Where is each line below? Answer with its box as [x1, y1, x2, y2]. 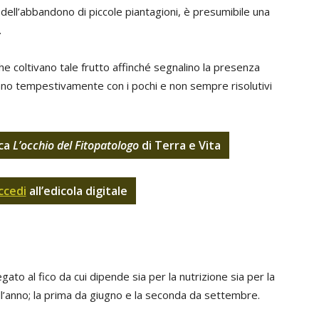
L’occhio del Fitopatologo [12, 137, 139, 153]
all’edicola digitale [26, 183, 127, 199]
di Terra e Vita [138, 137, 221, 153]
